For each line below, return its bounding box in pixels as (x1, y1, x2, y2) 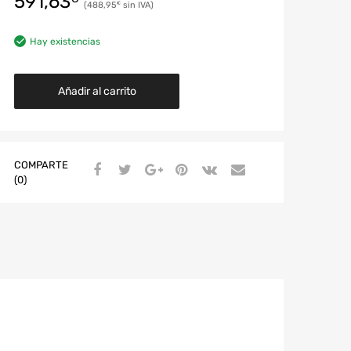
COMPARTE (14, 158, 68, 171)
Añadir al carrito (57, 84, 136, 98)
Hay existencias (30, 35, 100, 47)
